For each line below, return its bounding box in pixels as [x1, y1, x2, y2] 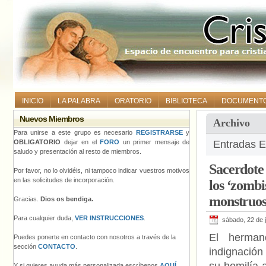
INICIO [22, 97, 43, 105]
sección [14, 243, 38, 250]
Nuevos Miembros [20, 114, 84, 123]
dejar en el [61, 138, 100, 145]
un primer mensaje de [119, 138, 189, 145]
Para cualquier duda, [14, 214, 75, 221]
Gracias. [14, 195, 40, 202]
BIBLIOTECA [166, 97, 207, 105]
